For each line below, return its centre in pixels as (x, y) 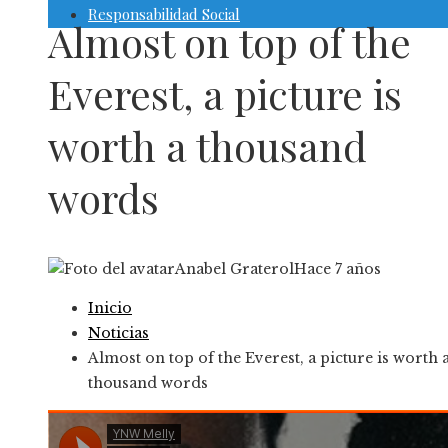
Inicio (110, 308)
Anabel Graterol (234, 269)
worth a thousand (207, 146)
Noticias (118, 333)
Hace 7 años (337, 269)
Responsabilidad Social (164, 14)
